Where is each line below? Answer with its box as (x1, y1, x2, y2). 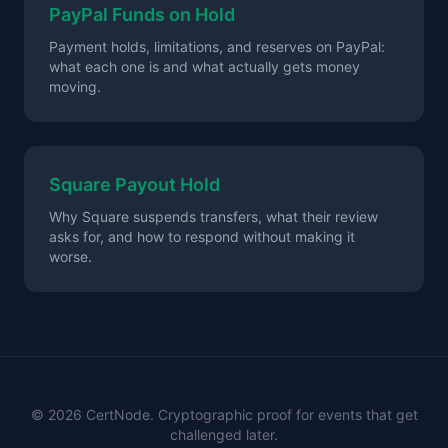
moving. (49, 78, 101, 95)
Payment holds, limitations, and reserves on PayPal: (49, 38, 385, 55)
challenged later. (170, 426, 278, 443)
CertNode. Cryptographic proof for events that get (81, 406, 418, 423)
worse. (49, 248, 92, 265)
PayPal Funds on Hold (49, 4, 235, 25)
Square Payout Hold (49, 174, 220, 195)
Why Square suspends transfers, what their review (49, 208, 378, 225)
